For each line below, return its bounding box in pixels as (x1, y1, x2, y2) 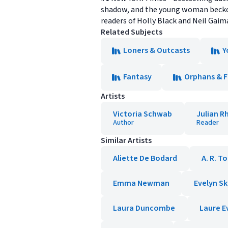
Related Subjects (101, 26, 162, 38)
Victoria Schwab (113, 108, 172, 120)
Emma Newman (113, 178, 169, 189)
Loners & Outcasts (123, 45, 190, 56)
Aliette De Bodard (113, 153, 177, 164)
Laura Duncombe (113, 203, 175, 214)
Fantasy (123, 71, 152, 82)
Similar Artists (101, 135, 152, 146)
